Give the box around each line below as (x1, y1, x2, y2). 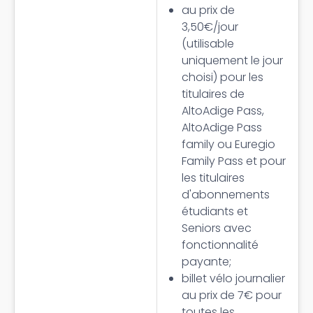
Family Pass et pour (182, 153, 286, 169)
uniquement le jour (182, 52, 283, 68)
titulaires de (182, 86, 245, 102)
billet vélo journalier (182, 270, 285, 286)
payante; (182, 254, 231, 270)
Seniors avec (182, 220, 252, 236)
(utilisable (182, 36, 234, 52)
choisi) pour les (182, 69, 263, 85)
